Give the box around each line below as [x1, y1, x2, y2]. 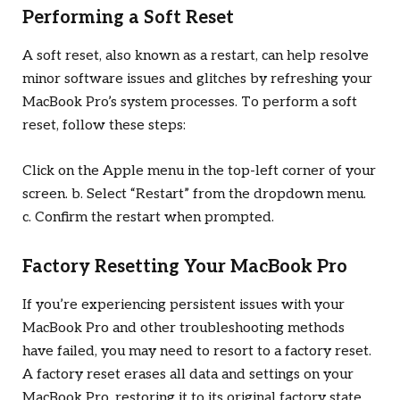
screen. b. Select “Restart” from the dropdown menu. [22, 185, 366, 203]
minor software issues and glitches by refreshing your [22, 71, 372, 88]
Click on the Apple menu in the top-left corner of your [22, 162, 376, 179]
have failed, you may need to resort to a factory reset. [22, 342, 371, 360]
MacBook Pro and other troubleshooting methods [22, 319, 345, 337]
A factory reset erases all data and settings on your [22, 365, 354, 383]
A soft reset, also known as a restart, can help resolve [22, 47, 369, 65]
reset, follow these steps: [22, 117, 186, 135]
